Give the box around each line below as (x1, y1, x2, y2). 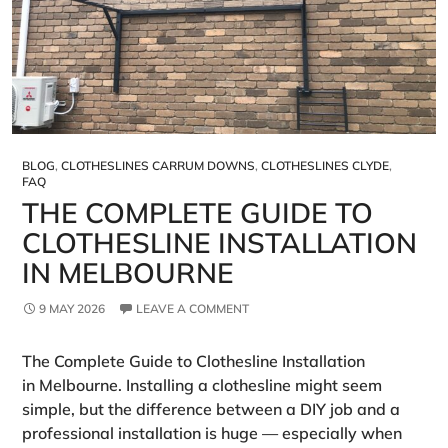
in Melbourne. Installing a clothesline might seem (22, 375, 382, 396)
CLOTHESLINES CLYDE (261, 158, 389, 174)
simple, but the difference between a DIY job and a (22, 399, 400, 420)
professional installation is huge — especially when (22, 423, 402, 444)
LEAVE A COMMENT (136, 301, 249, 317)
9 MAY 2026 (39, 301, 105, 317)
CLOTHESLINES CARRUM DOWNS (61, 158, 255, 174)
